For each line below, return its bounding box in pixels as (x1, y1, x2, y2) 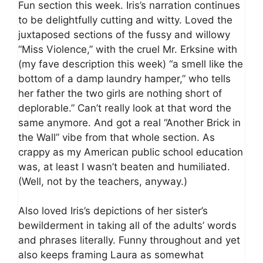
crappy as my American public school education (18, 146, 243, 158)
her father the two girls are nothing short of (18, 87, 222, 99)
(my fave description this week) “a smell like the (18, 58, 243, 70)
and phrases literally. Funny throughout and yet (18, 234, 240, 247)
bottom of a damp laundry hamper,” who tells (18, 72, 231, 85)
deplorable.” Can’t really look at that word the (18, 102, 231, 114)
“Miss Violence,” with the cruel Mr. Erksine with (18, 43, 237, 55)
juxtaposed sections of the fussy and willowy (18, 28, 230, 41)
